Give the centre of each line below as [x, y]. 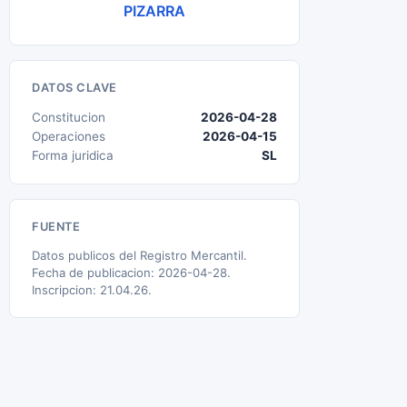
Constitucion [69, 117]
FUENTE [56, 227]
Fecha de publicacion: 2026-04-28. [131, 273]
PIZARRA [154, 11]
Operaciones [69, 136]
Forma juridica [73, 155]
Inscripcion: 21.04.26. [92, 290]
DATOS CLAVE [74, 88]
